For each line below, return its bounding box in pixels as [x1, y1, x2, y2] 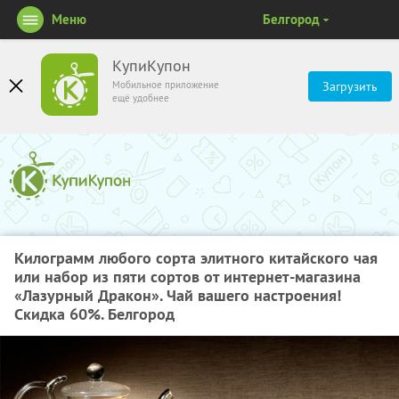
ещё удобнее [112, 92, 169, 104]
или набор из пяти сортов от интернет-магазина [14, 266, 361, 287]
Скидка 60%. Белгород [14, 304, 175, 324]
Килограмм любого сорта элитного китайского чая [14, 248, 378, 268]
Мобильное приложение [112, 78, 219, 91]
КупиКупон [112, 56, 191, 76]
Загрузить [322, 78, 378, 94]
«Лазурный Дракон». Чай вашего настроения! [14, 285, 341, 305]
